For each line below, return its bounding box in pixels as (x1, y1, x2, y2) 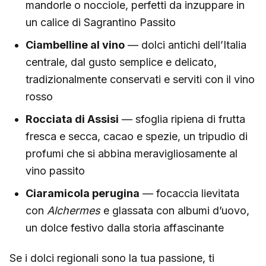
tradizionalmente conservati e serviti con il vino (26, 72, 255, 85)
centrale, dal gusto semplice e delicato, (26, 55, 217, 68)
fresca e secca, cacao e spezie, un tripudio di (26, 129, 248, 142)
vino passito (26, 164, 85, 177)
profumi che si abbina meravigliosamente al (26, 147, 237, 160)
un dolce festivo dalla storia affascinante (26, 221, 224, 234)
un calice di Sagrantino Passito (26, 15, 176, 28)
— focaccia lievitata (140, 186, 239, 199)
